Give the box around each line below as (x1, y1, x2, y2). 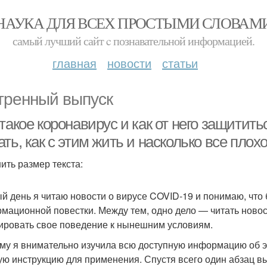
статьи (162, 54, 198, 72)
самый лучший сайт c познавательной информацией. (13, 33, 254, 49)
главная (52, 54, 97, 72)
